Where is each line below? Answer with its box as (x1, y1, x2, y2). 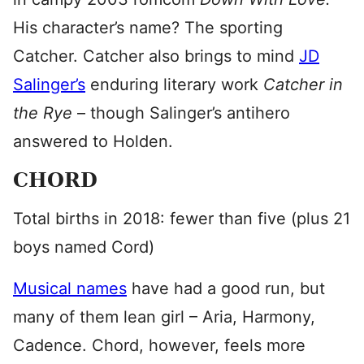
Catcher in (263, 75, 343, 94)
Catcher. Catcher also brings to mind (13, 46, 299, 66)
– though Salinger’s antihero (77, 103, 290, 123)
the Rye (13, 103, 77, 123)
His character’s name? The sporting (13, 18, 283, 37)
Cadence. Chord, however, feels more (13, 336, 305, 355)
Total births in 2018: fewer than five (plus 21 (13, 209, 350, 228)
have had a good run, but (127, 279, 325, 298)
